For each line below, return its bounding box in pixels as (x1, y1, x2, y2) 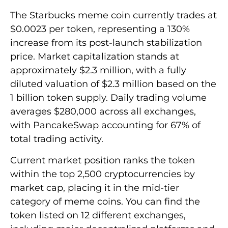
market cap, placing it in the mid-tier (10, 182, 179, 193)
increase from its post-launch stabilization (10, 37, 202, 49)
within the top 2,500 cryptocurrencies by (10, 168, 195, 180)
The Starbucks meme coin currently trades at (10, 10, 217, 21)
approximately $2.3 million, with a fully (10, 65, 186, 76)
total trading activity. (10, 133, 103, 145)
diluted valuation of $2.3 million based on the (10, 78, 216, 90)
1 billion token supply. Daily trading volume (10, 92, 207, 104)
